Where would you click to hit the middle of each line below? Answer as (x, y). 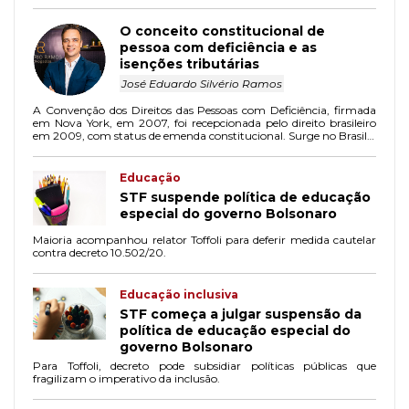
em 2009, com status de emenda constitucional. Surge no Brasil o (204, 135)
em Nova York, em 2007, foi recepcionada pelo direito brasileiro (204, 122)
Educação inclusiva (179, 294)
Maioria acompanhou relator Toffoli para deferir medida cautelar (204, 239)
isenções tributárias (189, 63)
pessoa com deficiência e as (218, 47)
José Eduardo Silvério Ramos (202, 83)
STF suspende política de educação (245, 197)
